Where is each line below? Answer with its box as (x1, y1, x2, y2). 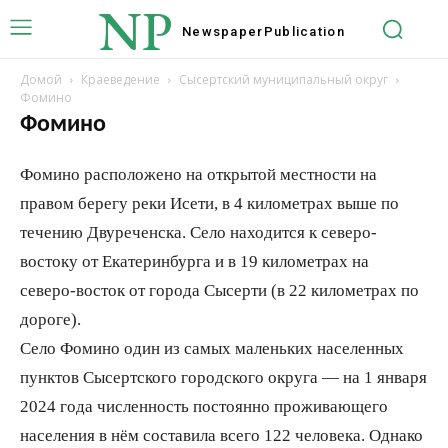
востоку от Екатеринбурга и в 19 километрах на (20, 252, 369, 271)
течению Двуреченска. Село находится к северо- (20, 223, 377, 242)
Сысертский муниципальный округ (179, 71, 388, 88)
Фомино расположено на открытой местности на (20, 165, 377, 184)
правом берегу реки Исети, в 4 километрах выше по (20, 194, 399, 213)
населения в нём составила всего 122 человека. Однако (20, 426, 423, 445)
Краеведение (81, 71, 160, 88)
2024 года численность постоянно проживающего (20, 397, 388, 416)
